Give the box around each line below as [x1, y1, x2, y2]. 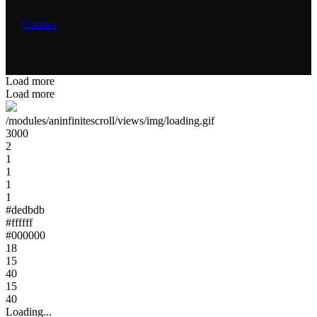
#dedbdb [6, 204, 45, 217]
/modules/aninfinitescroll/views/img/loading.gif [6, 115, 214, 127]
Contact [22, 18, 57, 30]
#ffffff [6, 217, 33, 229]
